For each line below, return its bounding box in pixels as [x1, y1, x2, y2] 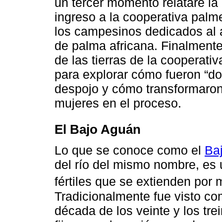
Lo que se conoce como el [55, 143, 205, 158]
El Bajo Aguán [55, 122, 141, 136]
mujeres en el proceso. [55, 96, 181, 111]
